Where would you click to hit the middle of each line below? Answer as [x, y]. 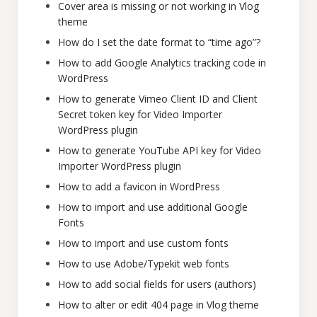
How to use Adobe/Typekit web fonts [144, 264]
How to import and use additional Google [153, 207]
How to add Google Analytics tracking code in [162, 63]
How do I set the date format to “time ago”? [159, 42]
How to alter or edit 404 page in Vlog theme [158, 305]
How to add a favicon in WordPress [139, 186]
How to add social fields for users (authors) [157, 284]
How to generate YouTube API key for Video [160, 150]
